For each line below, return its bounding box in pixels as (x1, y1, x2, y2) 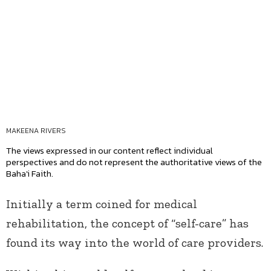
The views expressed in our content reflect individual (6, 143, 213, 158)
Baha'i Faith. (6, 166, 53, 181)
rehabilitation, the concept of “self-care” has (6, 216, 249, 231)
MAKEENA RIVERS (6, 125, 66, 137)
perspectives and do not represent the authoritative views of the (6, 155, 262, 169)
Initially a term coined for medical (6, 197, 197, 212)
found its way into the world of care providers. (6, 235, 263, 250)
